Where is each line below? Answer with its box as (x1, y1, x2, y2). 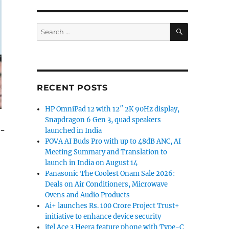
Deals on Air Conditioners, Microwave (45, 180, 168, 189)
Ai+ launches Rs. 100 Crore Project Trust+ (45, 201, 180, 210)
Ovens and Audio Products (45, 191, 130, 199)
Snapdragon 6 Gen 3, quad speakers (45, 116, 162, 124)
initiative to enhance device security (45, 212, 162, 221)
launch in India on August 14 (45, 158, 138, 167)
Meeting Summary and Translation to (45, 148, 168, 156)
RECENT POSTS (36, 83, 108, 93)
